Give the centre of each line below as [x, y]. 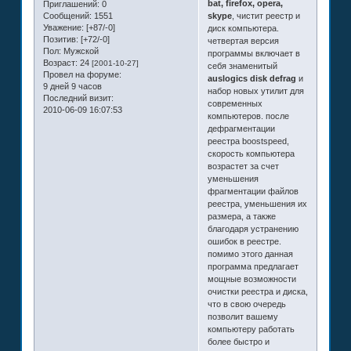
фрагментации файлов [253, 191]
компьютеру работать [251, 329]
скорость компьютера [251, 153]
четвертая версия [243, 40]
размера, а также [241, 216]
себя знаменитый [242, 65]
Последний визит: [78, 98]
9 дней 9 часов [72, 87]
